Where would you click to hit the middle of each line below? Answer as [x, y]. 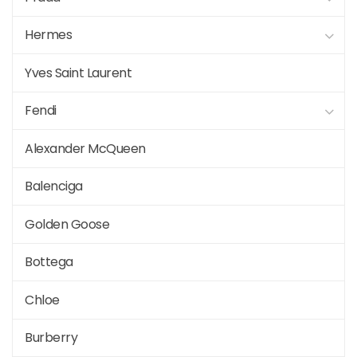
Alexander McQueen [85, 148]
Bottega [49, 262]
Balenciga [54, 186]
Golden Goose [67, 224]
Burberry [51, 338]
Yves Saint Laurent [78, 73]
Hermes [48, 35]
